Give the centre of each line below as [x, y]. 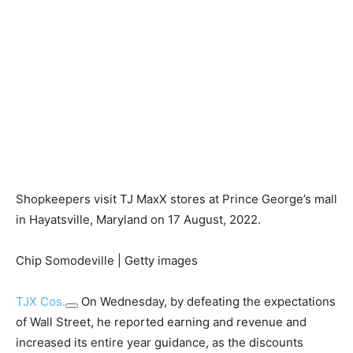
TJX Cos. [41, 301]
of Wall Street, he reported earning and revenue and [161, 321]
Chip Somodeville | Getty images [107, 260]
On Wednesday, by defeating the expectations [207, 301]
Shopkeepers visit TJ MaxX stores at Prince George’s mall [176, 199]
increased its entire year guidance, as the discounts [160, 342]
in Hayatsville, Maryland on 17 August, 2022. [138, 219]
